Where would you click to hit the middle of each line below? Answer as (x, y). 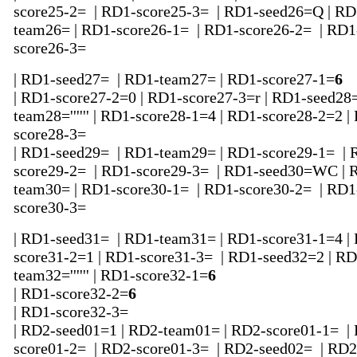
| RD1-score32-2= (71, 294)
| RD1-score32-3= (73, 312)
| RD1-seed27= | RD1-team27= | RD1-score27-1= (174, 79)
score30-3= (52, 208)
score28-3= (52, 134)
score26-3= (52, 48)
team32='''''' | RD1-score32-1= (111, 275)
